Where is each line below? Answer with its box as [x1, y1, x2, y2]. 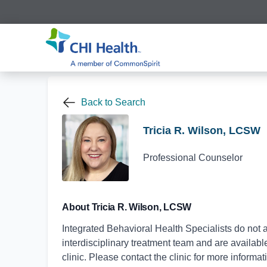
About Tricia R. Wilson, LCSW [62, 202, 191, 212]
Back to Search [81, 97, 145, 107]
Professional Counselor [143, 152, 243, 163]
